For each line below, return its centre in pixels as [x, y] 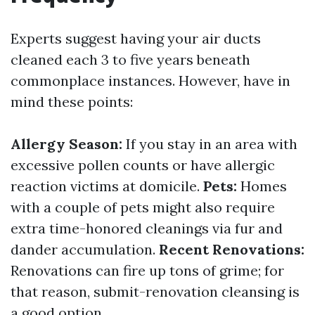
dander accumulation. [85, 249]
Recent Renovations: [232, 249]
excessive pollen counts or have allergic [143, 165]
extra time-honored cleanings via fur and [147, 228]
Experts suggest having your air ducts [136, 38]
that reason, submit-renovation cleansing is [155, 291]
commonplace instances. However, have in [150, 81]
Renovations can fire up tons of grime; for [147, 270]
